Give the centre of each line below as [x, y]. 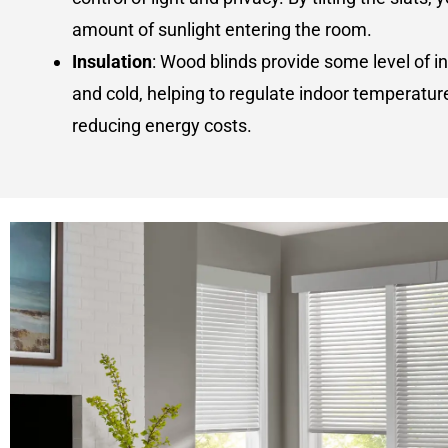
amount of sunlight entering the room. [222, 29]
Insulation [112, 61]
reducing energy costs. [162, 125]
